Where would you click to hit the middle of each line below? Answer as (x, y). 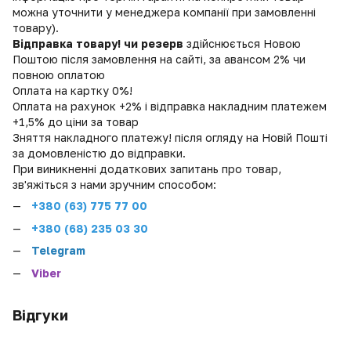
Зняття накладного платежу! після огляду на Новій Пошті (170, 138)
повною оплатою (59, 75)
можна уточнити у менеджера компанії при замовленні (164, 13)
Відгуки (40, 315)
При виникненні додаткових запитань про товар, (147, 169)
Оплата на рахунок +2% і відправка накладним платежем (170, 107)
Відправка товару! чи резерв (98, 44)
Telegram (58, 251)
